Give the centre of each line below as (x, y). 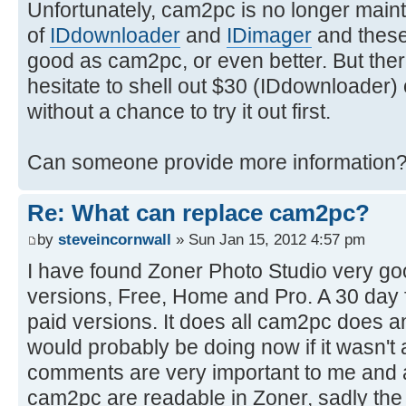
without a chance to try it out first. (179, 111)
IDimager (269, 35)
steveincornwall (115, 240)
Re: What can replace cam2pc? (198, 213)
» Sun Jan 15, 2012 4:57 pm (268, 240)
